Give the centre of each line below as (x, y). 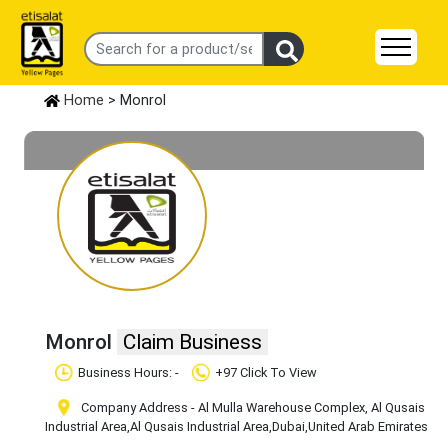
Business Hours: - (130, 373)
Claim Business (192, 342)
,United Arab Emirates (366, 427)
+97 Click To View (266, 373)
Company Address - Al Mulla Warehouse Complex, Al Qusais (251, 408)
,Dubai (287, 427)
